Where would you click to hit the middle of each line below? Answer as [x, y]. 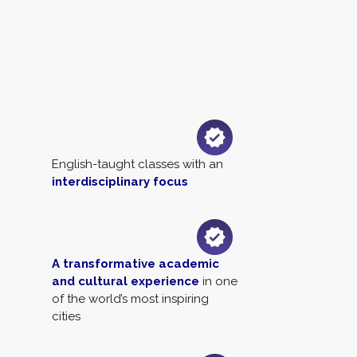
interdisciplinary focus [120, 182]
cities [66, 316]
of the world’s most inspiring [130, 299]
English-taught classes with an [137, 164]
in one [218, 281]
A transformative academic [135, 264]
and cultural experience [126, 281]
